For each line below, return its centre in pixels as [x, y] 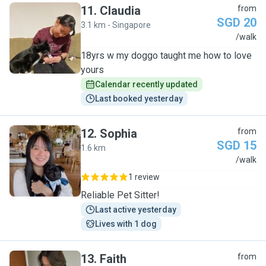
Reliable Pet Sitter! [120, 195]
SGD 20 [237, 23]
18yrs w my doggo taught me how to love [166, 56]
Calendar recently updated [146, 84]
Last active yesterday [136, 210]
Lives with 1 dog [126, 224]
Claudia [120, 11]
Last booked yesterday [139, 99]
